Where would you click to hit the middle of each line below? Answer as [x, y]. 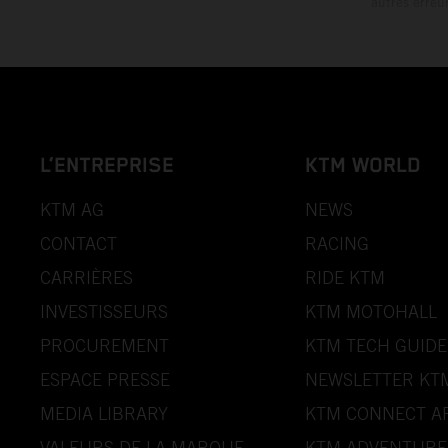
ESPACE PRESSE [105, 380]
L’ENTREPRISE [107, 165]
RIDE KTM [344, 278]
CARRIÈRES [86, 278]
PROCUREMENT [104, 346]
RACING [336, 244]
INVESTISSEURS [104, 312]
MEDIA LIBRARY [104, 414]
